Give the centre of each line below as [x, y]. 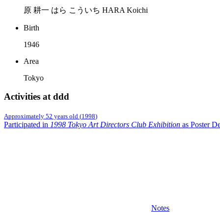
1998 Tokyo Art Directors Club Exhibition [115, 125]
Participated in [27, 125]
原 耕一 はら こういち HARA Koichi [86, 10]
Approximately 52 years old [41, 116]
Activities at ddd [37, 97]
